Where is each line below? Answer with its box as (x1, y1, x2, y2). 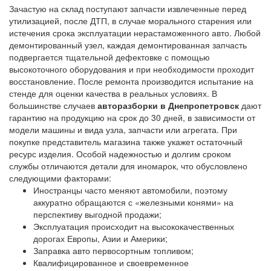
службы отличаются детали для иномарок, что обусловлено (9, 160, 247, 172)
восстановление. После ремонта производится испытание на (9, 75, 253, 88)
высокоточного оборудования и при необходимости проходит (9, 63, 254, 76)
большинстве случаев (9, 99, 97, 112)
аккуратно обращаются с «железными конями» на (33, 196, 233, 209)
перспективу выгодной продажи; (33, 208, 162, 221)
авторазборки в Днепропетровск (97, 99, 239, 112)
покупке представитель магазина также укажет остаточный (9, 135, 243, 148)
